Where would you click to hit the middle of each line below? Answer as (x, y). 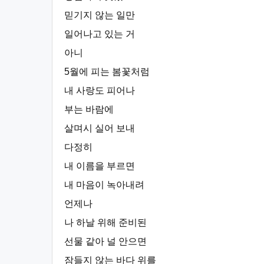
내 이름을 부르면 (100, 166)
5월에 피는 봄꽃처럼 (107, 72)
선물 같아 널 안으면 (105, 241)
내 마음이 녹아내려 (104, 185)
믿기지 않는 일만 (100, 15)
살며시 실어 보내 (100, 128)
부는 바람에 (89, 109)
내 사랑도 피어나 (100, 90)
